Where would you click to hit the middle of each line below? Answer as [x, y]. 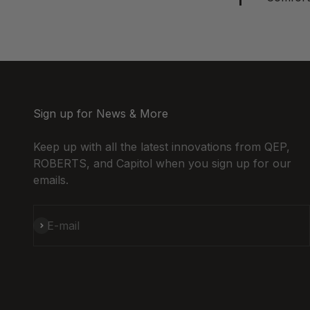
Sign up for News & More [101, 113]
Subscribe [59, 225]
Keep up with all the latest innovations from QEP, [162, 146]
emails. [51, 180]
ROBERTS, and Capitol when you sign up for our [162, 163]
